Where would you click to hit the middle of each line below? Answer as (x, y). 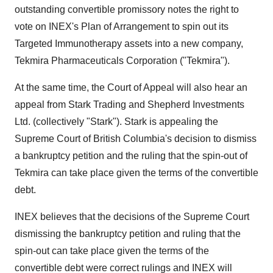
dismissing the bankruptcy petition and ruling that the (128, 234)
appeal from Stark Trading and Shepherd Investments (129, 105)
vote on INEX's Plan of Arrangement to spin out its (122, 27)
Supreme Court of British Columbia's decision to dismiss (136, 139)
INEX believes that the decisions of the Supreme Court (132, 217)
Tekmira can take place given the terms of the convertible (136, 173)
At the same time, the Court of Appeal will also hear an (131, 87)
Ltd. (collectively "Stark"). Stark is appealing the (116, 122)
